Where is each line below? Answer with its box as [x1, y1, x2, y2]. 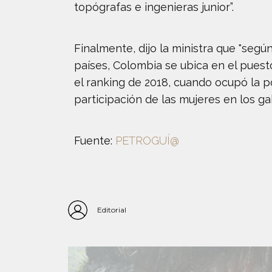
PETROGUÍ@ [115, 134, 179, 148]
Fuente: [74, 134, 115, 148]
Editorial [97, 205, 126, 215]
